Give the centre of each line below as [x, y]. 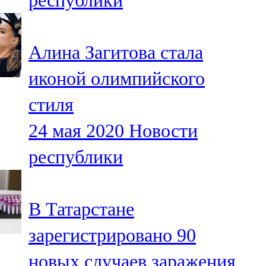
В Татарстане [81, 209]
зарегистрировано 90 [112, 235]
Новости [163, 131]
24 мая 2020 [76, 131]
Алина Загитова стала [116, 53]
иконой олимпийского [117, 79]
